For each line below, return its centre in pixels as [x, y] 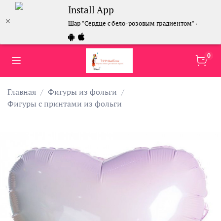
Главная [22, 92]
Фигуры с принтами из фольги [65, 103]
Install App [91, 10]
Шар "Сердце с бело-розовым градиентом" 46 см [140, 23]
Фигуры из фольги [82, 92]
